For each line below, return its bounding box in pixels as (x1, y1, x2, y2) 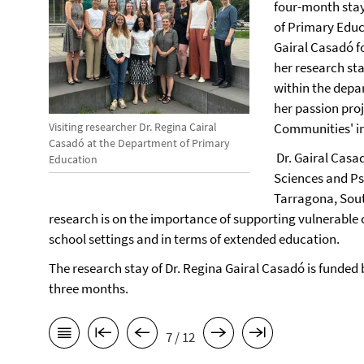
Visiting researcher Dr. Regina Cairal (49, 119, 217, 134)
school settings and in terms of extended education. (49, 230, 340, 248)
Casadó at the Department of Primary (49, 135, 230, 150)
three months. (49, 279, 128, 297)
